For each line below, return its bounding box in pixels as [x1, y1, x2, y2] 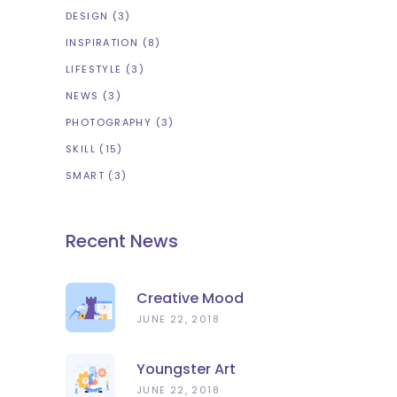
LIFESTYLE [66, 61, 122, 76]
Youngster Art [136, 358, 236, 379]
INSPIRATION [66, 35, 139, 50]
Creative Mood [136, 287, 244, 308]
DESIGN [66, 8, 109, 23]
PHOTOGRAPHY [66, 114, 152, 129]
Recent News [66, 228, 178, 253]
